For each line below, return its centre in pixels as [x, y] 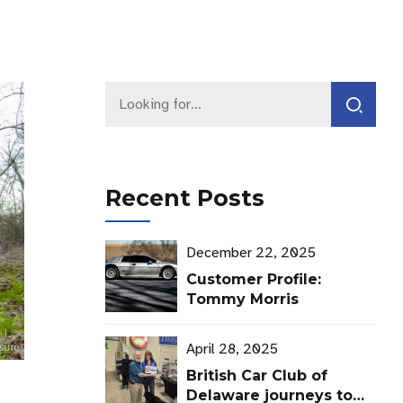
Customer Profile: [254, 280]
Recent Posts [185, 198]
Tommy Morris [243, 300]
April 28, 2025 [233, 349]
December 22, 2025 [251, 253]
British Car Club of [257, 376]
